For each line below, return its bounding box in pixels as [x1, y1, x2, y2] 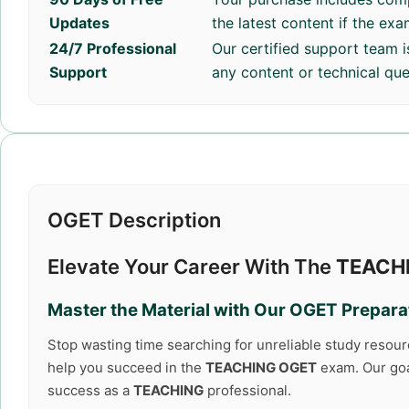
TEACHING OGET [205, 359, 317, 376]
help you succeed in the [47, 359, 205, 376]
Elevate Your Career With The [47, 255, 336, 278]
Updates [49, 14, 110, 32]
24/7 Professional [49, 39, 176, 58]
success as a [47, 382, 133, 399]
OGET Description [47, 208, 221, 232]
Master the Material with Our [47, 299, 289, 320]
